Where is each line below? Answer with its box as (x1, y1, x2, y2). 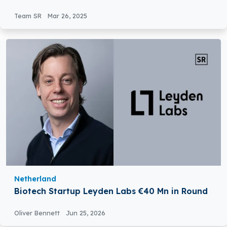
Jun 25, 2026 (66, 209, 105, 217)
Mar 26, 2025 (48, 12, 87, 20)
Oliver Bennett (14, 209, 62, 217)
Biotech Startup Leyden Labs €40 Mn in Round (14, 186, 208, 197)
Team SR (14, 12, 44, 20)
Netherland (14, 174, 56, 184)
